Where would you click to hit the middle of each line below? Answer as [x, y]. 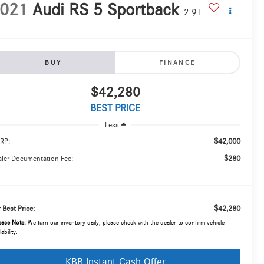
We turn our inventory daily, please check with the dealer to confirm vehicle [126, 222]
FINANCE [177, 63]
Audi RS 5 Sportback [106, 10]
